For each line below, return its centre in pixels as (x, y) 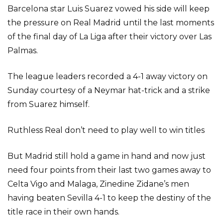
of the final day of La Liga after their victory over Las (110, 37)
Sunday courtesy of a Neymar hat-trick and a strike (109, 90)
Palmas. (23, 51)
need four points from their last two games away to (109, 170)
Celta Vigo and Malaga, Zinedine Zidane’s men (98, 184)
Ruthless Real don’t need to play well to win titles (106, 130)
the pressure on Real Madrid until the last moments (111, 23)
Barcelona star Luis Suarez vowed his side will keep (109, 9)
